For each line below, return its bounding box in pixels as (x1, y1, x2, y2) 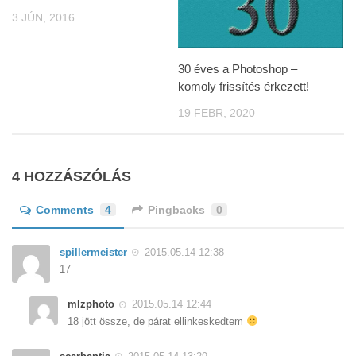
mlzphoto (68, 298, 114, 311)
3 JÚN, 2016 (12, 11, 75, 24)
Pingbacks (148, 203, 205, 217)
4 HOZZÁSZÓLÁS (12, 168, 131, 185)
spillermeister (60, 246, 127, 259)
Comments (36, 203, 94, 217)
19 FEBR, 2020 (178, 106, 255, 119)
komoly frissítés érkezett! (178, 79, 309, 93)
